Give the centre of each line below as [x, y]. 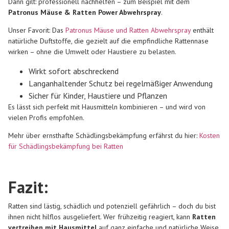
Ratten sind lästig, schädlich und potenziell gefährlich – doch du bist [112, 206]
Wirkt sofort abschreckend [74, 71]
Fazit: [28, 187]
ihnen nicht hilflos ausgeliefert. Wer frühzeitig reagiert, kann [100, 216]
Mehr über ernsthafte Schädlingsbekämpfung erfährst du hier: [103, 135]
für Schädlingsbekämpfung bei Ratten [66, 146]
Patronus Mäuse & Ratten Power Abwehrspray [85, 12]
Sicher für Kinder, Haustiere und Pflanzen [98, 95]
